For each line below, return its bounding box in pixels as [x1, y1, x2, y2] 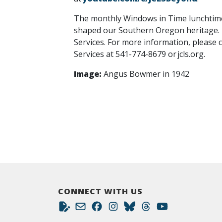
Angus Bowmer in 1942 [104, 68, 191, 79]
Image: [74, 68, 104, 79]
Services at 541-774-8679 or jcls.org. [74, 49, 207, 59]
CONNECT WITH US [58, 186, 143, 197]
